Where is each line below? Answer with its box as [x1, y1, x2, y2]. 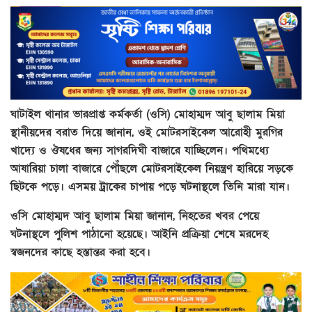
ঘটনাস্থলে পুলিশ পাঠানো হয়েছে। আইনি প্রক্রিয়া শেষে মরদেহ [10, 226, 268, 242]
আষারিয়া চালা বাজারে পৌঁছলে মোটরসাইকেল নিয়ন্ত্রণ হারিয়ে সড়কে [10, 160, 293, 176]
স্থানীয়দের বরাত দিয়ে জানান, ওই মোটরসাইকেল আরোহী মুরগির [10, 124, 283, 140]
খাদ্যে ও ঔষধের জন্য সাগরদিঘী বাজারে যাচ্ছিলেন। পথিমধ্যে [10, 142, 269, 158]
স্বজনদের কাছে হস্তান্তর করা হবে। [10, 244, 150, 260]
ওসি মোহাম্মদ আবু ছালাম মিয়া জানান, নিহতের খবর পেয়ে [10, 208, 259, 224]
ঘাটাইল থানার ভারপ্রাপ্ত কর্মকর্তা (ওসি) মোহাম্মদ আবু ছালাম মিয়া [10, 106, 285, 122]
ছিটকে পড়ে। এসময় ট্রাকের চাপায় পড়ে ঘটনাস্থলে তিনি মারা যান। [10, 178, 290, 194]
